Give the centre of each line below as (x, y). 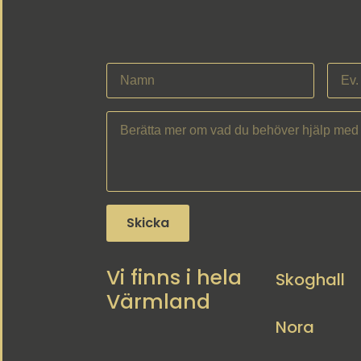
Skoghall (310, 279)
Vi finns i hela (174, 277)
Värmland (158, 301)
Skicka (148, 222)
